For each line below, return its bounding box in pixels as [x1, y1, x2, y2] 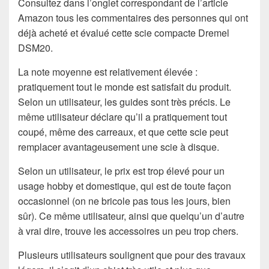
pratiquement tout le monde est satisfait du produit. [18, 80, 231, 94]
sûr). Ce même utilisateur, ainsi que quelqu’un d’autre [18, 209, 244, 223]
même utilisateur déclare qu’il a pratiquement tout [18, 110, 227, 124]
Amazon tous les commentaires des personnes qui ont [18, 11, 248, 25]
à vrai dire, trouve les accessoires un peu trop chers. [18, 224, 238, 238]
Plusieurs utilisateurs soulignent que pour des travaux [18, 248, 246, 262]
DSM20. [18, 41, 53, 55]
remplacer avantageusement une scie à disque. [18, 140, 219, 154]
